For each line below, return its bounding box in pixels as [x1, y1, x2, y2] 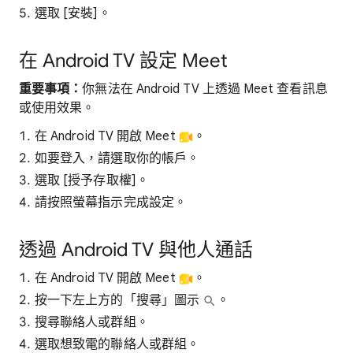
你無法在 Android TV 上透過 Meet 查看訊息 [82, 81, 328, 97]
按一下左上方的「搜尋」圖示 [35, 292, 203, 308]
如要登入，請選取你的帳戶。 [35, 150, 200, 166]
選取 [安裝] [35, 6, 98, 21]
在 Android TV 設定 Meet [19, 49, 228, 72]
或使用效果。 [19, 100, 95, 116]
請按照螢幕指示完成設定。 [35, 195, 187, 210]
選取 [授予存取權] [35, 173, 136, 188]
